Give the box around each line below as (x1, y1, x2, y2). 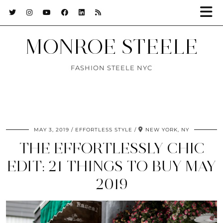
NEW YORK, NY (145, 126, 189, 133)
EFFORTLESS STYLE (75, 126, 132, 133)
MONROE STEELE (25, 35, 198, 59)
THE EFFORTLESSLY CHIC (18, 139, 205, 157)
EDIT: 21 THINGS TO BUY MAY (7, 157, 216, 175)
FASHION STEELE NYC (71, 64, 152, 72)
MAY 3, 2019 (34, 126, 69, 133)
